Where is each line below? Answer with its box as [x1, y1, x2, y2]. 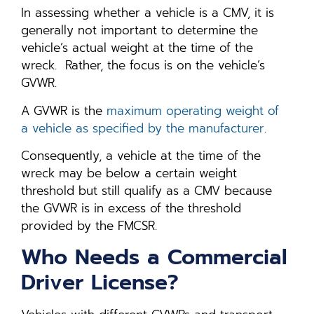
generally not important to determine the [21, 21, 258, 40]
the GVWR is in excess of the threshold [21, 199, 241, 218]
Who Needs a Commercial [21, 241, 287, 274]
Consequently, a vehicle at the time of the [21, 146, 261, 165]
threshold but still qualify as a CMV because [21, 182, 272, 200]
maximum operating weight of [107, 101, 279, 120]
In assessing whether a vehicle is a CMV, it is [21, 4, 274, 22]
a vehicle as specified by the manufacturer [21, 118, 264, 137]
